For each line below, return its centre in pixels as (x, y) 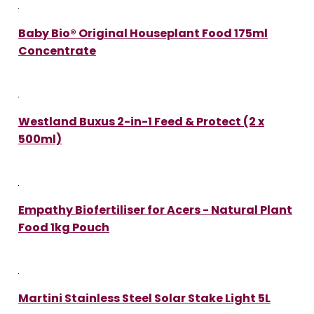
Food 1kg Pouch (64, 227)
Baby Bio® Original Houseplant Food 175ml (143, 33)
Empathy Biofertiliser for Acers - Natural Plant (155, 210)
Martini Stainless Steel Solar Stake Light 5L (144, 298)
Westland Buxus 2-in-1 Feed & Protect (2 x (141, 121)
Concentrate (57, 50)
